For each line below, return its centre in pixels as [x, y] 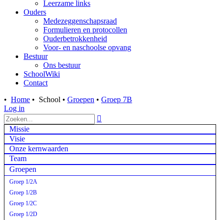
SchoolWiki [42, 74]
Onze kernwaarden [39, 149]
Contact [36, 83]
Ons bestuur [62, 65]
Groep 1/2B [23, 192]
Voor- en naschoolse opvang [87, 47]
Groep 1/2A [23, 182]
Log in [14, 108]
